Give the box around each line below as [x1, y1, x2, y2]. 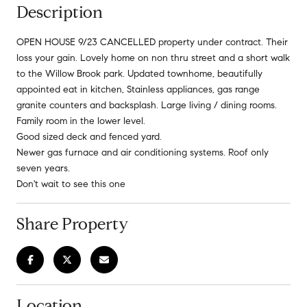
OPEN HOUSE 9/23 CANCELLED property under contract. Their [16, 36, 288, 48]
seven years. [16, 162, 70, 174]
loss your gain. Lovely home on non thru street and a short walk [16, 51, 290, 64]
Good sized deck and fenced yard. [16, 130, 162, 143]
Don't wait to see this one [16, 177, 125, 190]
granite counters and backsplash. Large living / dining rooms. [16, 99, 277, 111]
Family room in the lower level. [16, 114, 145, 127]
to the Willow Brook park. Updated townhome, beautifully [16, 67, 262, 79]
